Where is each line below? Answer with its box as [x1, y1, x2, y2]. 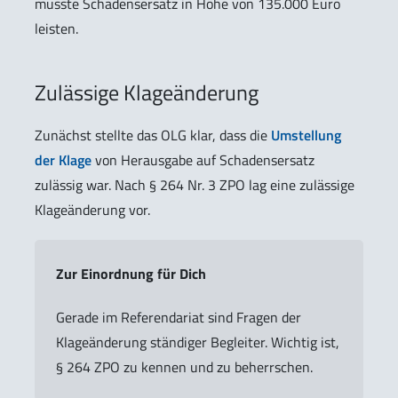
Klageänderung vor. [35, 198, 150, 220]
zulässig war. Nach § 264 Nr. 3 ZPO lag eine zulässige [35, 173, 354, 195]
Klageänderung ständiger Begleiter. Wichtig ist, [56, 331, 339, 354]
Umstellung [271, 123, 341, 146]
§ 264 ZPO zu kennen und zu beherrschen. [56, 356, 313, 378]
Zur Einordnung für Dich [56, 263, 206, 285]
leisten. [35, 17, 78, 39]
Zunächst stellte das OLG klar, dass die [35, 123, 271, 146]
